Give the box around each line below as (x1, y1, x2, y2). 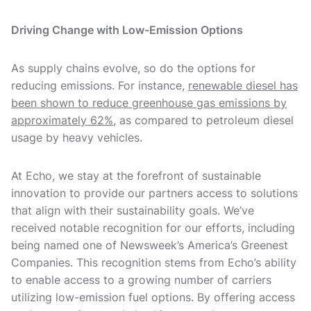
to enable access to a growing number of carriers (11, 273, 271, 287)
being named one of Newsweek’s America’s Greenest (11, 238, 288, 252)
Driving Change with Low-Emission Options (11, 23, 243, 37)
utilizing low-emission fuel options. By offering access (11, 290, 295, 304)
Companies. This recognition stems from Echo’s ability (11, 255, 296, 269)
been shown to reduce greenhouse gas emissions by (11, 96, 287, 110)
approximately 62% (11, 113, 113, 127)
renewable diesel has (188, 78, 298, 92)
